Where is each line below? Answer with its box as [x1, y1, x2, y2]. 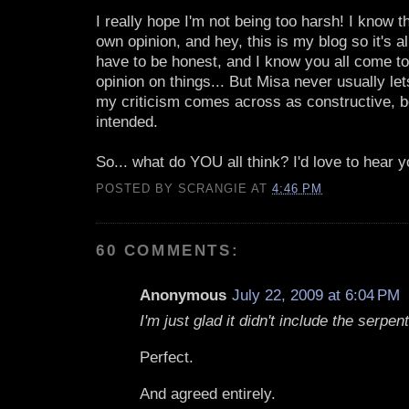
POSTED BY [96, 182, 179, 196]
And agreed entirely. [140, 385, 276, 404]
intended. [96, 112, 158, 131]
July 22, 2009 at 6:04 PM [232, 287, 400, 305]
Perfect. [140, 349, 194, 367]
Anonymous [140, 287, 226, 305]
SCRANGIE [178, 182, 248, 196]
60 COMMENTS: [96, 242, 240, 260]
